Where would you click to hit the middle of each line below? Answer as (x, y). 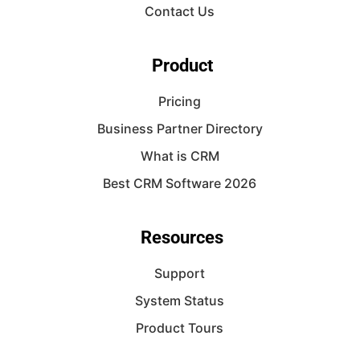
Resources (182, 237)
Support (180, 273)
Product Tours (180, 328)
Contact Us (180, 11)
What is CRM (180, 156)
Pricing (180, 101)
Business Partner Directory (180, 129)
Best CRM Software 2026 (180, 183)
